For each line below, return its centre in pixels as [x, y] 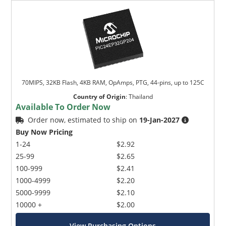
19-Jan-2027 [160, 120]
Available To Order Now [63, 107]
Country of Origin [99, 96]
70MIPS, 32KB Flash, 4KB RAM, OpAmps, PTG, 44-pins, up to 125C [113, 82]
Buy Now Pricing [44, 132]
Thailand [140, 96]
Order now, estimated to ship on [84, 120]
